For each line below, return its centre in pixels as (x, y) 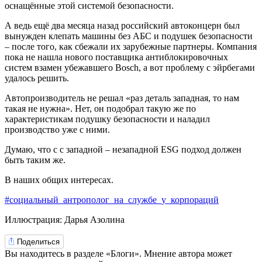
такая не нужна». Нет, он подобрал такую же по (100, 108)
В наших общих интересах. (59, 180)
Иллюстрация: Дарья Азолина (65, 220)
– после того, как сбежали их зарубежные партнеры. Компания (131, 46)
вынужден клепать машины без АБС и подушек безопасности (129, 36)
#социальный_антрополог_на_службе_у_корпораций (112, 200)
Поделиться (38, 242)
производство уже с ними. (57, 130)
